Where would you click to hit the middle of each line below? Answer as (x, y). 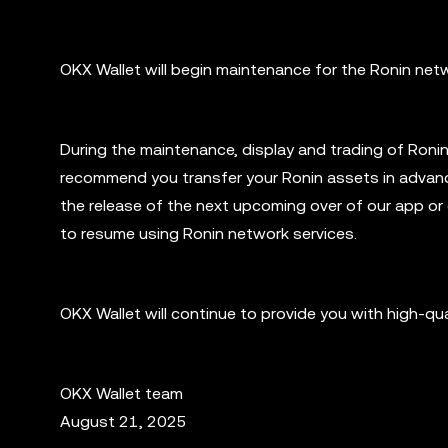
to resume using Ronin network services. (208, 233)
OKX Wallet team (121, 393)
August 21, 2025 (123, 421)
